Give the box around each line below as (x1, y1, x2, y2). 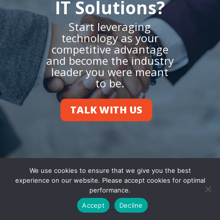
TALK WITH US (70, 103, 142, 116)
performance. (89, 186, 131, 194)
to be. (95, 75, 125, 90)
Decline (119, 201, 143, 209)
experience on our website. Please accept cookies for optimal (15, 176, 205, 184)
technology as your (61, 30, 159, 45)
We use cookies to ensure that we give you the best (29, 166, 191, 174)
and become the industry (46, 53, 174, 68)
